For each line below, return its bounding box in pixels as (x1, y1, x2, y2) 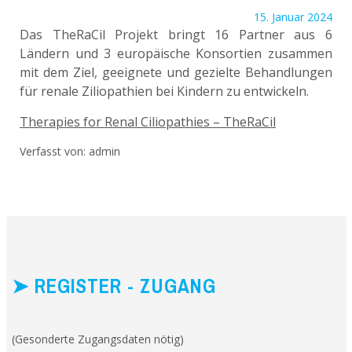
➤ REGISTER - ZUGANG (12, 272, 216, 299)
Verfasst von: (20, 144, 89, 159)
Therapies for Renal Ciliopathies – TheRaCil (20, 113, 276, 130)
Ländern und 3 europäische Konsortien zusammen (20, 45, 332, 62)
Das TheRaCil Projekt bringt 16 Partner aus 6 (20, 26, 332, 43)
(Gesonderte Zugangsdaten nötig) (12, 331, 184, 346)
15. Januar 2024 (254, 9, 332, 24)
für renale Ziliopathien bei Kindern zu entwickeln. (20, 82, 309, 100)
